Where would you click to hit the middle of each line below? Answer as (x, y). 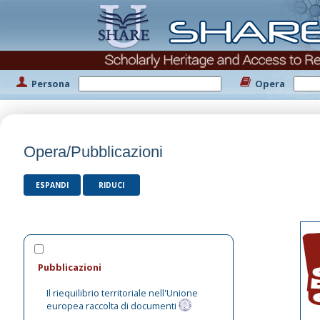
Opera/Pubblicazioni (93, 152)
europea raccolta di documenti (112, 305)
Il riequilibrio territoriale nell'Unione (122, 292)
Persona (51, 84)
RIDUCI (111, 185)
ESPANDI (52, 185)
